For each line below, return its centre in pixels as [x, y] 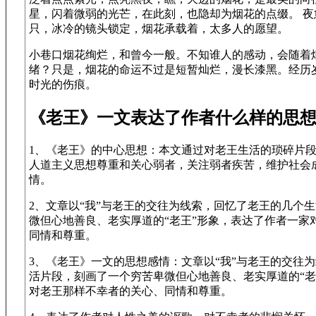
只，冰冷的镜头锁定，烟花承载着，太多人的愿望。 [159, 29]
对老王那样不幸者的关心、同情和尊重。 [130, 291]
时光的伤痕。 [63, 85]
